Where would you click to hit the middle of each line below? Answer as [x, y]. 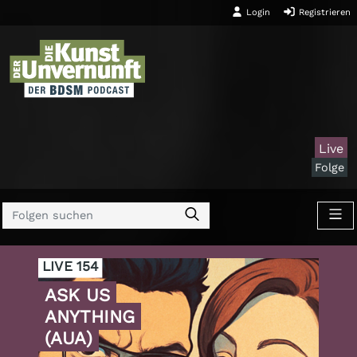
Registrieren [323, 13]
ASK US [77, 295]
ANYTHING [90, 317]
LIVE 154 [70, 265]
